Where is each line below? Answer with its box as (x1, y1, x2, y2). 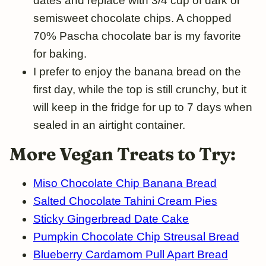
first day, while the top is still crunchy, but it (33, 83, 246, 96)
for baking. (33, 47, 87, 60)
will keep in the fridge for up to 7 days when (33, 100, 252, 113)
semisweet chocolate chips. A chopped (33, 11, 232, 24)
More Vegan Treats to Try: (9, 142, 236, 165)
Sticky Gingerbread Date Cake (33, 212, 189, 225)
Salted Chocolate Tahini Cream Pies (33, 194, 217, 207)
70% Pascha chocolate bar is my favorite (33, 29, 241, 42)
